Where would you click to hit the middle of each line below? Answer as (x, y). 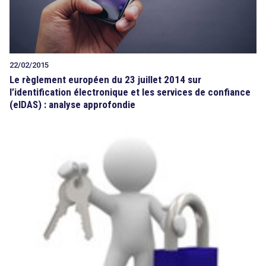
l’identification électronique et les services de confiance (130, 92)
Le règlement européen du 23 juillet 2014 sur (105, 80)
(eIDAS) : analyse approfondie (72, 105)
